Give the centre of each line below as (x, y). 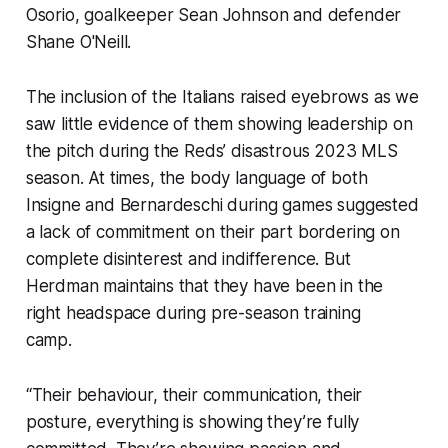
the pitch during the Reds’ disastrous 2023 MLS (211, 150)
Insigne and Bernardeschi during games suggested (222, 204)
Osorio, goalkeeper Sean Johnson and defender (213, 14)
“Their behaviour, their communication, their (194, 394)
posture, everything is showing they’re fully (192, 421)
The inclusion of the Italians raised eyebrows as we (222, 96)
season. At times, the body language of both (196, 177)
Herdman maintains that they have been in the (204, 285)
